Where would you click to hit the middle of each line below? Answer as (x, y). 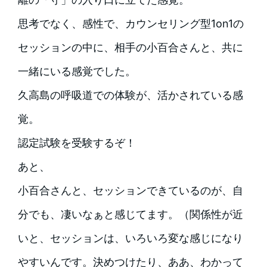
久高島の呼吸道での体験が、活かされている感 (130, 95)
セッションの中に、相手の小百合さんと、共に (130, 48)
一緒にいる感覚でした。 (77, 72)
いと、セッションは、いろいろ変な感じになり (130, 238)
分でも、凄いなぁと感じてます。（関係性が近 (130, 215)
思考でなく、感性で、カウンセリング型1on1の (131, 24)
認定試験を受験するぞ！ (77, 143)
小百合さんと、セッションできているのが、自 (130, 191)
